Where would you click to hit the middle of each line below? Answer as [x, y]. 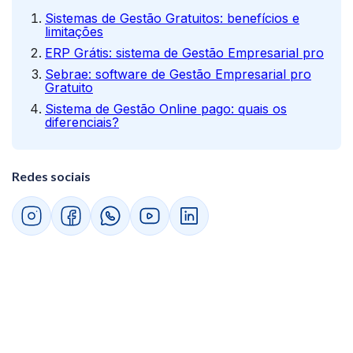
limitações [74, 31]
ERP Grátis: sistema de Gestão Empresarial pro [184, 52]
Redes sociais [51, 176]
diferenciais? [82, 122]
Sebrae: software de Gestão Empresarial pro [178, 74]
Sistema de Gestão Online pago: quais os [166, 108]
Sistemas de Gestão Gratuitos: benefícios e [172, 18]
